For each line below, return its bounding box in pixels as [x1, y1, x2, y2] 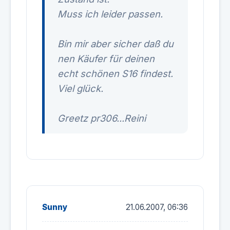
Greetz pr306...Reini [57, 112, 146, 124]
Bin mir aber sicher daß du [57, 38, 174, 49]
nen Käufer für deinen [57, 53, 155, 64]
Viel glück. [57, 83, 103, 94]
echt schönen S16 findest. [57, 68, 173, 79]
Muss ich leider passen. [57, 8, 163, 20]
